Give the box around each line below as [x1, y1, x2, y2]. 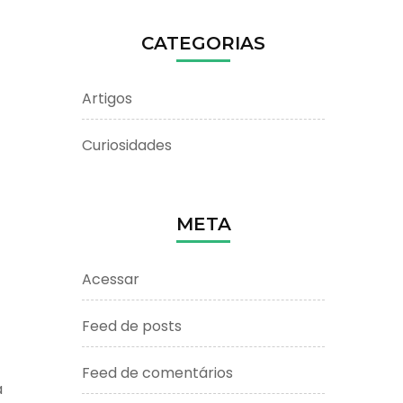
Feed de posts [82, 315, 182, 336]
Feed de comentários [82, 362, 233, 383]
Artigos [82, 87, 132, 109]
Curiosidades [82, 134, 172, 156]
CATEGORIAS [141, 31, 265, 54]
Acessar [82, 268, 139, 290]
